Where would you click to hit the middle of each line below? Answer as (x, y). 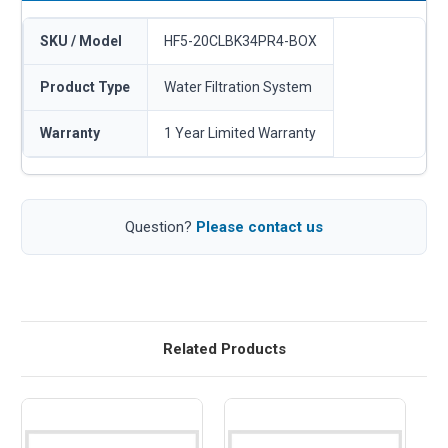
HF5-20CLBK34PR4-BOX (240, 40)
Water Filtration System (238, 86)
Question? (160, 226)
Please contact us (259, 226)
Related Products (224, 348)
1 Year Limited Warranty (240, 132)
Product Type (85, 86)
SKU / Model (81, 40)
